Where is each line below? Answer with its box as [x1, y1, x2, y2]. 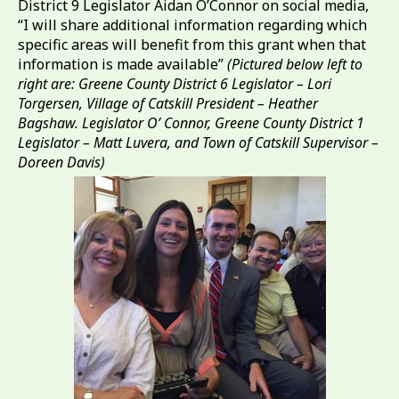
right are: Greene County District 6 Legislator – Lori [18, 74, 331, 94]
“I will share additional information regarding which [18, 15, 367, 35]
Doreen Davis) [18, 152, 105, 172]
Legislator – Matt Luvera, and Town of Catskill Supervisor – [18, 133, 379, 152]
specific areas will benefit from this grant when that [18, 35, 366, 54]
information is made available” [18, 54, 227, 74]
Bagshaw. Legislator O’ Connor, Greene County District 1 [18, 113, 364, 133]
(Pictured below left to [227, 54, 362, 74]
